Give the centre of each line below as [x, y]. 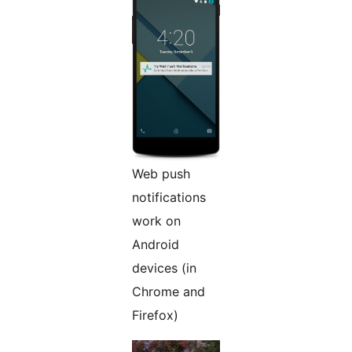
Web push [161, 174]
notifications [169, 198]
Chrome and [169, 292]
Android [156, 245]
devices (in [164, 268]
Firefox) [155, 315]
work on [156, 221]
